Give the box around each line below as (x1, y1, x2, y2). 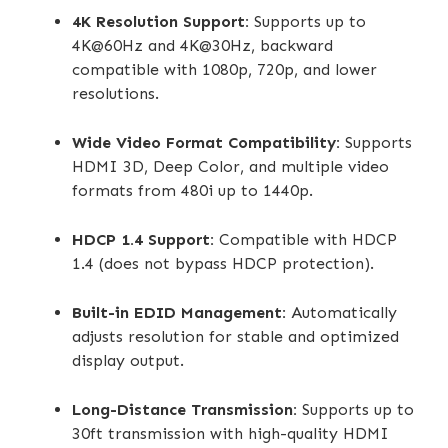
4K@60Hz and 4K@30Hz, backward (72, 35, 333, 55)
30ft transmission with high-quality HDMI (72, 423, 389, 443)
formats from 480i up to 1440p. (72, 180, 313, 200)
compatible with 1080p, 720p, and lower (72, 59, 377, 79)
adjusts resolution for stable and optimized (72, 326, 399, 346)
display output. (72, 350, 184, 370)
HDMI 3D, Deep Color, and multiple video (72, 156, 389, 176)
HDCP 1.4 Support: (72, 229, 214, 249)
